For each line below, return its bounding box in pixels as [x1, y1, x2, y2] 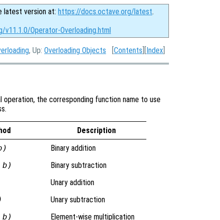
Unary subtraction [50, 194, 105, 204]
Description [77, 125, 116, 135]
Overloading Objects [44, 46, 106, 55]
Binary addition [50, 143, 96, 153]
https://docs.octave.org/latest [58, 7, 152, 16]
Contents [114, 46, 142, 55]
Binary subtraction [50, 160, 107, 170]
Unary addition [50, 177, 94, 187]
